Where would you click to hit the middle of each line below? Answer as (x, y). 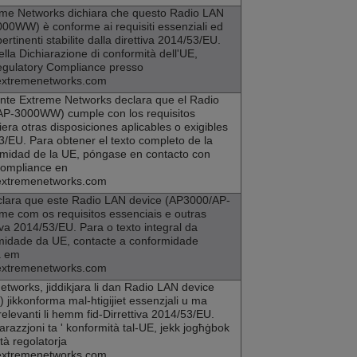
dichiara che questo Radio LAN (144, 13)
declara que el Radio (165, 100)
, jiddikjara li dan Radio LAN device (127, 287)
